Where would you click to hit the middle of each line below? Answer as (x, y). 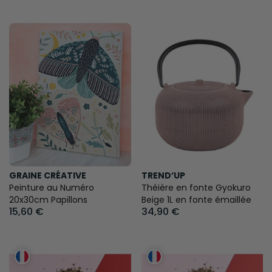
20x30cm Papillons (48, 199)
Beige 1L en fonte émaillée (196, 199)
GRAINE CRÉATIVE (48, 175)
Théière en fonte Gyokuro (196, 187)
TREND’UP (163, 175)
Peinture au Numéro (52, 187)
